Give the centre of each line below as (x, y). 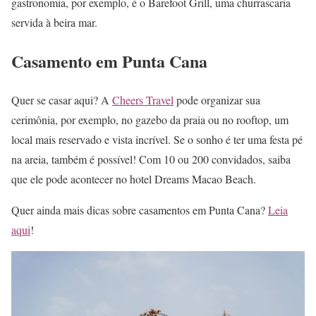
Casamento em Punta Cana (109, 61)
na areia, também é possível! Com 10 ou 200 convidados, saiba (151, 159)
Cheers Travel (143, 99)
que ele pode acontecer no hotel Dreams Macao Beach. (134, 178)
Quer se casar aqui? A (62, 99)
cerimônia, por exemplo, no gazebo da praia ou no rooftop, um (150, 119)
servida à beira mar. (54, 22)
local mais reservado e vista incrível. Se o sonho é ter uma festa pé (157, 139)
